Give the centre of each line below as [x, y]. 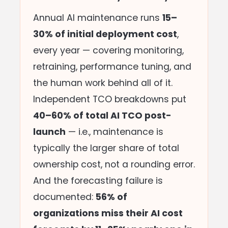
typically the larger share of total [106, 148]
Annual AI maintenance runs [98, 18]
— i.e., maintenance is [115, 132]
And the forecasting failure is [98, 180]
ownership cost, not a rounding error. [114, 164]
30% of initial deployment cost [105, 34]
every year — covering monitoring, [108, 50]
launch [49, 132]
